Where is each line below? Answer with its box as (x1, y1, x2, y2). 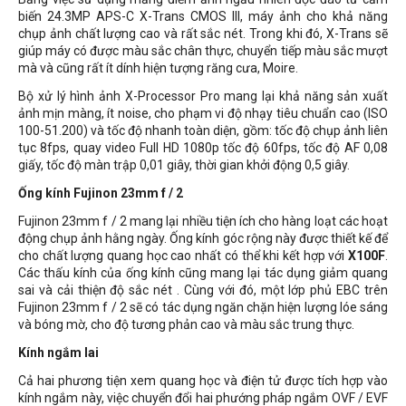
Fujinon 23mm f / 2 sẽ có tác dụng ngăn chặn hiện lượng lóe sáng (18, 300, 388, 314)
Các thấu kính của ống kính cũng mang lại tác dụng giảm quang (18, 266, 388, 280)
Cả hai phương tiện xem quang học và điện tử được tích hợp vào (18, 373, 388, 388)
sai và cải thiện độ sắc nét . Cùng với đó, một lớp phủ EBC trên (18, 283, 388, 297)
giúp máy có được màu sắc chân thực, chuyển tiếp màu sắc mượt (18, 43, 388, 58)
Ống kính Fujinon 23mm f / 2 (18, 186, 183, 200)
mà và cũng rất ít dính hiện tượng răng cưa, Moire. (18, 61, 298, 75)
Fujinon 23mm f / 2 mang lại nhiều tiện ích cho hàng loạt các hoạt (18, 214, 388, 228)
